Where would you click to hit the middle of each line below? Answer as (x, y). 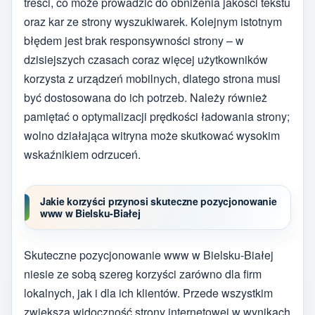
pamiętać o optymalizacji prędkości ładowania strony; (157, 116)
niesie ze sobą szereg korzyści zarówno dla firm (143, 274)
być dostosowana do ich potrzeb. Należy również (146, 97)
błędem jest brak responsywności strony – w (134, 40)
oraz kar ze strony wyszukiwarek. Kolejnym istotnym (153, 21)
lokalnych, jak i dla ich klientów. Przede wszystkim (148, 292)
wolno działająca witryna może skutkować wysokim (152, 135)
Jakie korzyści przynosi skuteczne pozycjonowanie (159, 201)
